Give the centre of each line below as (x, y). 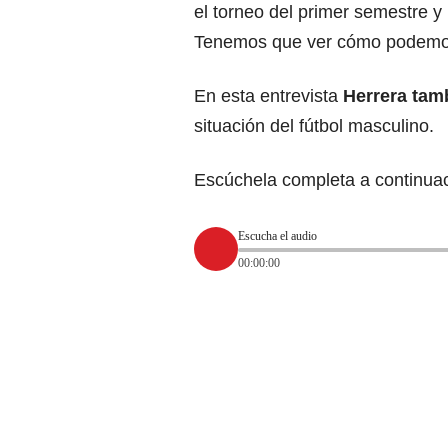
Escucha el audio (277, 235)
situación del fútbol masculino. (314, 126)
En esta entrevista (268, 96)
